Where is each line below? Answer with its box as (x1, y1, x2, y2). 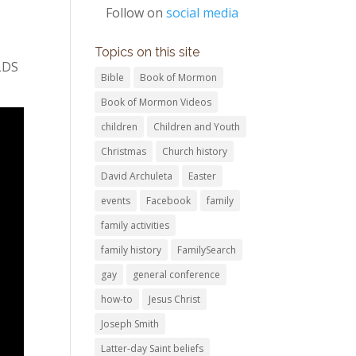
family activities (101, 219, 170, 232)
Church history (162, 145, 228, 158)
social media (165, 4, 238, 21)
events (101, 194, 131, 207)
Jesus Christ (149, 292, 201, 306)
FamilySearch (177, 243, 237, 257)
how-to (101, 292, 133, 306)
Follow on (105, 4, 166, 21)
